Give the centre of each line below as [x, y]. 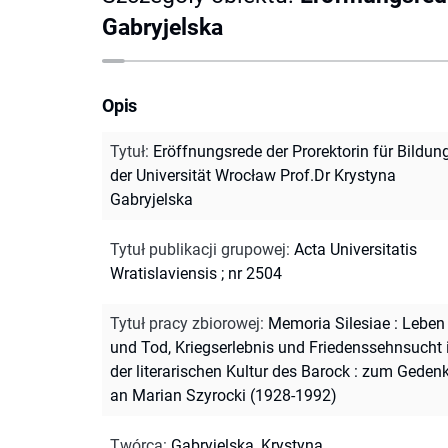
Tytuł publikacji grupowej [198, 249]
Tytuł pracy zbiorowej [185, 323]
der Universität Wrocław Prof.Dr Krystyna [253, 175]
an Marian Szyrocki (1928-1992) [223, 395]
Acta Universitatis [355, 249]
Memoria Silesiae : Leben [356, 323]
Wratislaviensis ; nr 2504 [196, 273]
